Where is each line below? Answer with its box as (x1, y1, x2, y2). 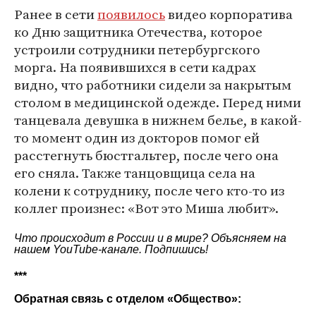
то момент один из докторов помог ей (14, 128, 260, 147)
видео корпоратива (165, 5, 293, 23)
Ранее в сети (14, 5, 97, 23)
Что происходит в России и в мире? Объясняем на (14, 232, 286, 244)
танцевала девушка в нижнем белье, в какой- (14, 111, 302, 129)
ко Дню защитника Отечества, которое (14, 23, 262, 41)
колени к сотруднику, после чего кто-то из (14, 181, 284, 200)
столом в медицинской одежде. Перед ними (14, 93, 301, 111)
